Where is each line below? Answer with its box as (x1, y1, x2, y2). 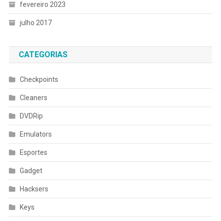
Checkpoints (19, 75, 58, 84)
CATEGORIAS (18, 50, 68, 60)
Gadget (19, 167, 42, 175)
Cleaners (19, 94, 47, 102)
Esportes (19, 148, 47, 157)
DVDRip (19, 112, 43, 120)
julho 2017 (19, 19, 52, 27)
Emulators (19, 130, 52, 139)
